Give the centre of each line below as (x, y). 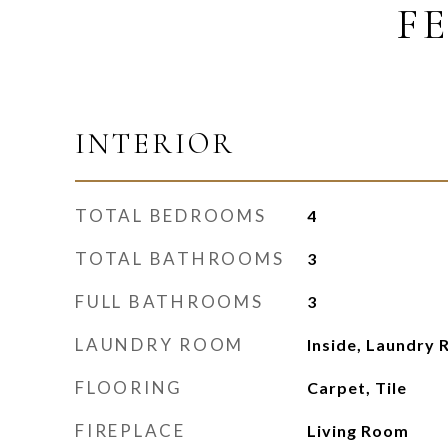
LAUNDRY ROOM (159, 344)
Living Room (357, 430)
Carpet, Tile (356, 387)
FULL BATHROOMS (169, 301)
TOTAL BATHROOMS (180, 258)
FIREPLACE (130, 430)
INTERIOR (155, 143)
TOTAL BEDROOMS (171, 215)
